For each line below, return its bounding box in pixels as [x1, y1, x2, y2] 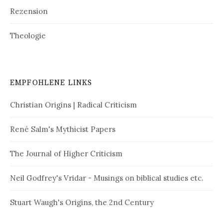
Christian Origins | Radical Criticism [10, 100, 137, 110]
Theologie [10, 31, 46, 41]
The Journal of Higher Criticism [10, 149, 122, 159]
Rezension [10, 6, 48, 16]
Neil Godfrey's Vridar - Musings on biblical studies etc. [10, 173, 203, 183]
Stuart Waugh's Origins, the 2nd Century [10, 198, 154, 208]
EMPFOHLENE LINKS [10, 78, 93, 88]
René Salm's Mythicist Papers [10, 124, 115, 134]
